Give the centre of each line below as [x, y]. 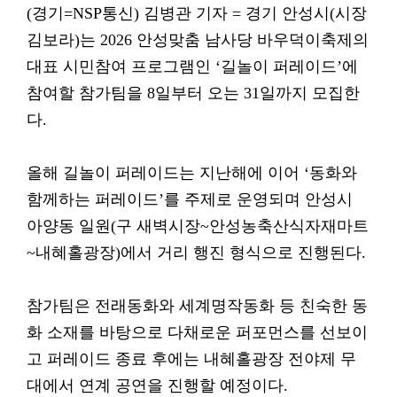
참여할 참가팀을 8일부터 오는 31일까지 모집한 [193, 93]
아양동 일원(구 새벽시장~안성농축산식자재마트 [198, 226]
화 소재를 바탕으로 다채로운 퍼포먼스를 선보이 [197, 332]
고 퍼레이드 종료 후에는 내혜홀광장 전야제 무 [191, 359]
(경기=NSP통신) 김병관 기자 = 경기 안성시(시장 [197, 13]
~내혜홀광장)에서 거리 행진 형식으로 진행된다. [196, 253]
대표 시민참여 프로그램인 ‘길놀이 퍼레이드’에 [192, 66]
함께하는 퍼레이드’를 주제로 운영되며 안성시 [190, 199]
